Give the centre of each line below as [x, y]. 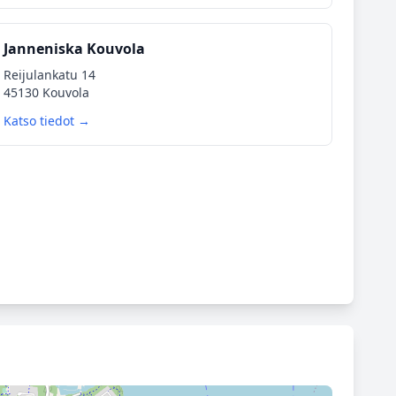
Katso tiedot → [46, 121]
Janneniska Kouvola [74, 49]
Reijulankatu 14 [49, 75]
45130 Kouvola [46, 92]
